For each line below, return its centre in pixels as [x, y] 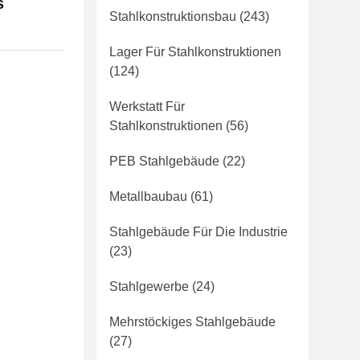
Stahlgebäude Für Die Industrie [198, 232]
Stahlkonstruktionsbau [173, 16]
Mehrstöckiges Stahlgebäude [192, 322]
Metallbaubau [148, 196]
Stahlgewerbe [149, 286]
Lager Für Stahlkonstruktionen [195, 52]
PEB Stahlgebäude [164, 161]
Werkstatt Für [147, 106]
